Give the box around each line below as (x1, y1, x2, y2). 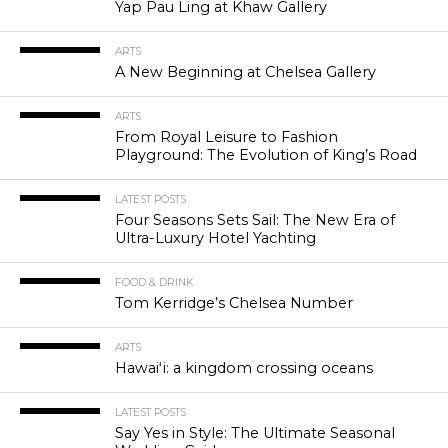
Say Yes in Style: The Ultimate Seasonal (114, 424, 395, 443)
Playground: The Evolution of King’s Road (114, 146, 417, 165)
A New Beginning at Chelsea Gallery (114, 63, 376, 82)
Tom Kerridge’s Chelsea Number (114, 294, 353, 313)
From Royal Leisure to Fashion (114, 128, 338, 147)
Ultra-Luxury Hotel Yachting (114, 229, 316, 248)
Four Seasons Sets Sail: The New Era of (114, 211, 395, 230)
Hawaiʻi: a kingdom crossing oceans (114, 359, 377, 378)
